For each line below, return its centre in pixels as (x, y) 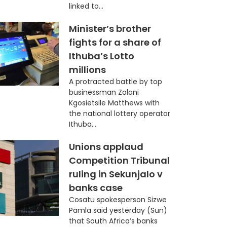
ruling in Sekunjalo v (116, 174)
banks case (96, 187)
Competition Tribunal (119, 160)
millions (87, 69)
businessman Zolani (104, 92)
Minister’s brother (110, 28)
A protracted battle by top (115, 81)
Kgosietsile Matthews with (114, 103)
